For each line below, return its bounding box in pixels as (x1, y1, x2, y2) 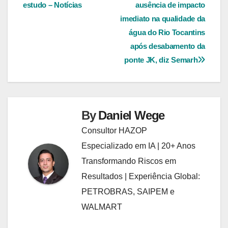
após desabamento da (130, 41, 205, 50)
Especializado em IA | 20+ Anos (81, 141, 195, 150)
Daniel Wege (98, 108, 165, 122)
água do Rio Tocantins (129, 27, 205, 37)
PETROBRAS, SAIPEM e (81, 187, 175, 196)
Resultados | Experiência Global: (81, 172, 200, 181)
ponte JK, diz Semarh (124, 55, 198, 64)
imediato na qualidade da (120, 14, 205, 23)
